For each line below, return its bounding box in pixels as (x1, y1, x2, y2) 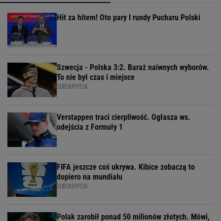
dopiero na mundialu (57, 172, 122, 182)
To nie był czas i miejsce (57, 73, 135, 82)
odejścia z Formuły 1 (57, 122, 123, 132)
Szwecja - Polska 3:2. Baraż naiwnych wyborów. (57, 63, 209, 73)
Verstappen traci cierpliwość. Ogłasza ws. (57, 112, 190, 122)
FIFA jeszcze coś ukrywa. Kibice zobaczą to (57, 162, 195, 172)
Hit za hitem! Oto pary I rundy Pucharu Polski (57, 13, 200, 23)
